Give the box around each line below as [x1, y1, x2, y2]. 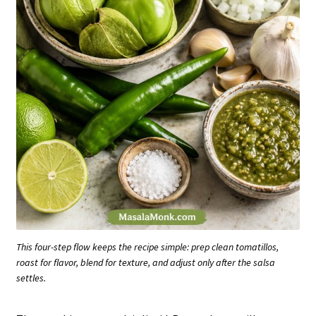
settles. [16, 271, 46, 284]
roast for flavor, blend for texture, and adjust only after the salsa [16, 255, 275, 269]
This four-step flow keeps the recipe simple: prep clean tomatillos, [16, 240, 279, 253]
